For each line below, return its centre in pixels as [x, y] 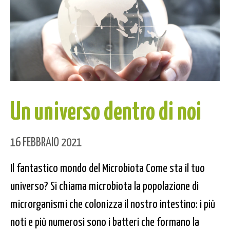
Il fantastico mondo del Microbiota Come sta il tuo [108, 167]
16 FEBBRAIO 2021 [46, 141]
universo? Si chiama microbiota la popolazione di [104, 185]
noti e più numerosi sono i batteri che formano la [105, 221]
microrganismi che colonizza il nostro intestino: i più [113, 203]
